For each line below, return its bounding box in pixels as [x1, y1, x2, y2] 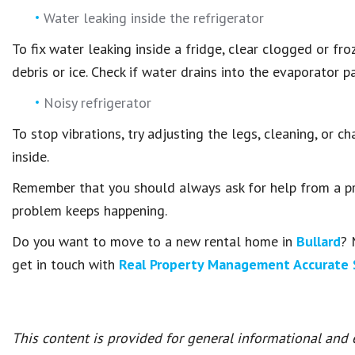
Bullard [296, 232, 341, 250]
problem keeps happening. [12, 201, 167, 219]
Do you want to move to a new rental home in [12, 232, 296, 250]
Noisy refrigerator [44, 94, 151, 112]
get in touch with [12, 255, 119, 273]
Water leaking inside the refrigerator [44, 9, 264, 27]
